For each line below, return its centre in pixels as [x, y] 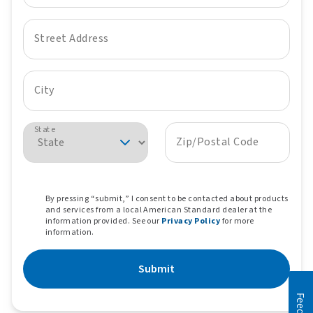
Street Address [72, 38]
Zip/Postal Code [218, 141]
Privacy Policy [191, 221]
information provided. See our [103, 221]
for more [238, 221]
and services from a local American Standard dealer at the [159, 210]
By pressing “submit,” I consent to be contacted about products [167, 198]
